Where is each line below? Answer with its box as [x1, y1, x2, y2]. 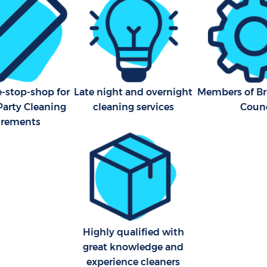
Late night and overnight [74, 86, 193, 98]
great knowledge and [83, 241, 184, 253]
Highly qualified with [82, 226, 184, 238]
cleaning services [92, 101, 174, 113]
